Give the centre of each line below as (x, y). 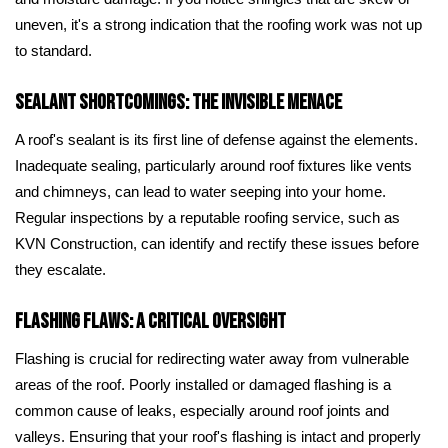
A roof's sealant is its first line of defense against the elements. (216, 140)
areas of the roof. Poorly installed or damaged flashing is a (203, 385)
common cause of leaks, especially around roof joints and (202, 411)
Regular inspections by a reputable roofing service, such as (207, 218)
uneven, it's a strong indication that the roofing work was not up (218, 25)
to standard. (53, 51)
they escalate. (60, 270)
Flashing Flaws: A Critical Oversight (150, 322)
